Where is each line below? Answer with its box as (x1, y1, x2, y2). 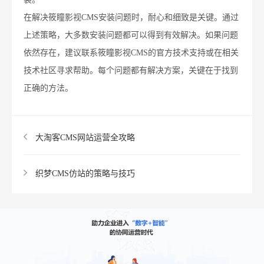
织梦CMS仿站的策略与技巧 (35, 169, 135, 179)
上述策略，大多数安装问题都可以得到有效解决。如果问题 (24, 31, 238, 40)
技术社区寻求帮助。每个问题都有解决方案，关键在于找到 (24, 66, 238, 75)
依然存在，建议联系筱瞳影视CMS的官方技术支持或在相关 (24, 48, 239, 58)
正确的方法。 (24, 84, 73, 93)
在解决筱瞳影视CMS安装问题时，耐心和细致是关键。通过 (24, 13, 239, 22)
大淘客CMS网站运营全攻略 (35, 133, 135, 143)
